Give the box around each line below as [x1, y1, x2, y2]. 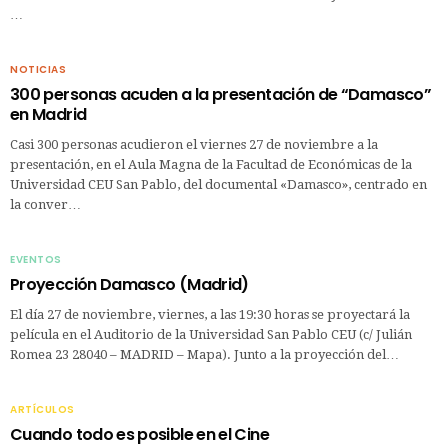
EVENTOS [10, 251, 62, 267]
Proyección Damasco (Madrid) [10, 272, 249, 296]
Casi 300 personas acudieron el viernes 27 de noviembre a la [10, 136, 378, 152]
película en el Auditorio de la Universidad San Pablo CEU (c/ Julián [10, 326, 412, 342]
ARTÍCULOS [10, 401, 75, 417]
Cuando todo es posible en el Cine [10, 422, 269, 446]
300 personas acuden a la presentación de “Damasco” [10, 82, 431, 106]
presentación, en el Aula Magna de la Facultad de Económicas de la [10, 156, 412, 172]
